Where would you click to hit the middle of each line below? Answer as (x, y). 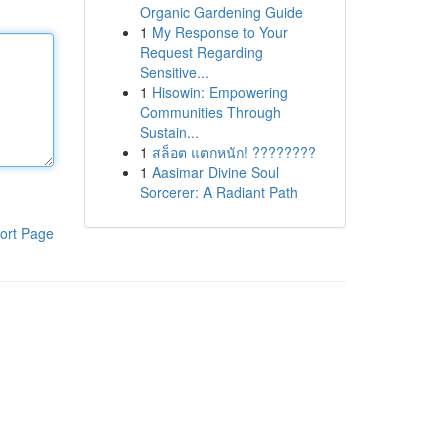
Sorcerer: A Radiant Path (218, 192)
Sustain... (169, 132)
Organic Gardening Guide (221, 12)
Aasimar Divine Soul (215, 172)
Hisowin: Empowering (219, 92)
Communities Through (210, 112)
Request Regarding (201, 52)
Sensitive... (174, 72)
